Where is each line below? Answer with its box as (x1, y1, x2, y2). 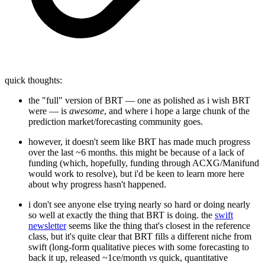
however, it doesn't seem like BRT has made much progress (28, 137, 250, 147)
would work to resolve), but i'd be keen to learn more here (28, 169, 244, 179)
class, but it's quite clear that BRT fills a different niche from (28, 231, 251, 242)
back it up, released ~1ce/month (28, 253, 149, 263)
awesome (69, 106, 104, 117)
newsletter (28, 221, 66, 231)
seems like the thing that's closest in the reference (66, 221, 250, 231)
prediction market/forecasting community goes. (28, 117, 203, 127)
